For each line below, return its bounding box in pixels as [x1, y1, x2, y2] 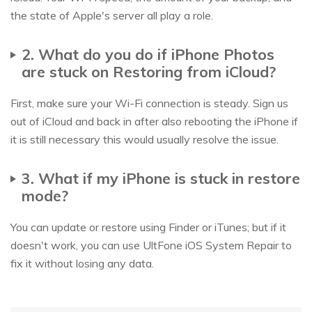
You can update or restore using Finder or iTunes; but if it [10, 220, 286, 235]
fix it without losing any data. [10, 256, 154, 271]
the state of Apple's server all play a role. [10, 8, 213, 23]
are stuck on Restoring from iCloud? [22, 62, 276, 81]
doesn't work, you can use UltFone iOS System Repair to [10, 238, 292, 253]
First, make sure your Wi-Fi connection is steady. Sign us [10, 96, 288, 111]
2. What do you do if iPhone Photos [22, 45, 274, 64]
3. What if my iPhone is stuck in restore [22, 169, 300, 188]
